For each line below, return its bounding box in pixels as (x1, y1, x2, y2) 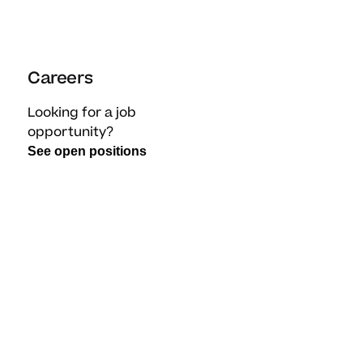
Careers (28, 66, 93, 91)
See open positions (28, 143, 147, 158)
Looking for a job (28, 102, 136, 122)
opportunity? (28, 122, 113, 142)
